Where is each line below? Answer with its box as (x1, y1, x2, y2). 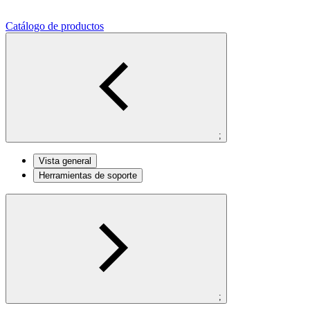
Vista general (39, 155, 91, 166)
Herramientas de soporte (39, 170, 137, 181)
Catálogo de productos (6, 19, 104, 32)
